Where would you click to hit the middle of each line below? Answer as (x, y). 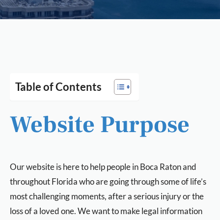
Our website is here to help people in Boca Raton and (103, 167)
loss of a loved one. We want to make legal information (106, 211)
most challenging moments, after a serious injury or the (107, 196)
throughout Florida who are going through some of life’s (108, 181)
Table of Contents (58, 87)
